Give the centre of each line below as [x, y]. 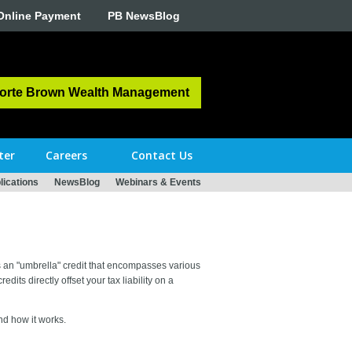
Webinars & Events [158, 182]
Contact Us [161, 155]
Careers [67, 155]
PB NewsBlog [144, 16]
